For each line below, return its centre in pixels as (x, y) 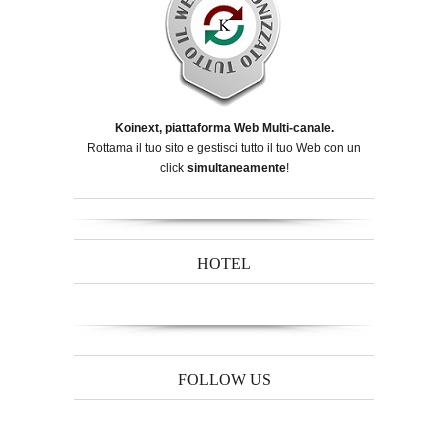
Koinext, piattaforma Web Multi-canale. (224, 127)
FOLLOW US (224, 380)
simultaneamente (236, 167)
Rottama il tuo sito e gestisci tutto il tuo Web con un (224, 147)
